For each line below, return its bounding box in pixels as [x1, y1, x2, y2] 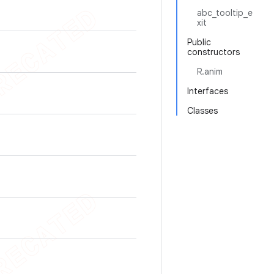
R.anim [197, 66, 223, 77]
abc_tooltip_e [197, 7, 253, 18]
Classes [187, 105, 218, 116]
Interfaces [187, 86, 228, 97]
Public [187, 37, 211, 48]
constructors [187, 46, 240, 57]
